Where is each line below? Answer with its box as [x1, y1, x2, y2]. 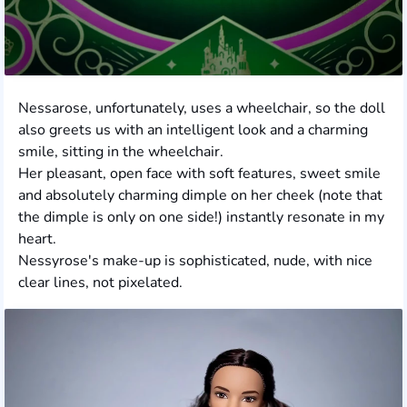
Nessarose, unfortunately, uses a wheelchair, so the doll [18, 98, 385, 118]
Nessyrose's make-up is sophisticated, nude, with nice [18, 251, 372, 271]
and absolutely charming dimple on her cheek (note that [18, 185, 382, 205]
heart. [18, 229, 56, 249]
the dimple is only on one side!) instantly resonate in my [18, 207, 384, 227]
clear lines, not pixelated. [18, 273, 183, 293]
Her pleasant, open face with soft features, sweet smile [18, 164, 381, 184]
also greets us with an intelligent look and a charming [18, 120, 368, 140]
